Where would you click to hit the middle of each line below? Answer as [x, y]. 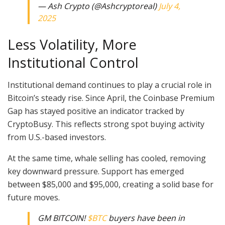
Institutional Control [73, 62]
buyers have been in [146, 218]
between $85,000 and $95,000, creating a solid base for [110, 185]
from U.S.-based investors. [58, 137]
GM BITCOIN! [63, 218]
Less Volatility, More [72, 44]
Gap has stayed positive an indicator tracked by [96, 111]
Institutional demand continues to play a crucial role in [109, 85]
